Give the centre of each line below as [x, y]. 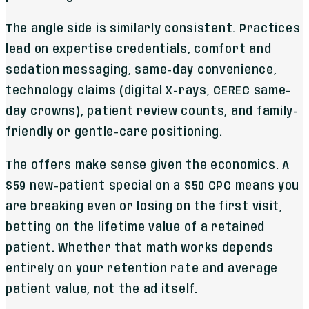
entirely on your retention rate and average [142, 269]
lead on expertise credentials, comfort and [139, 50]
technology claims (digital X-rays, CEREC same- [149, 91]
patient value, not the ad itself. [102, 290]
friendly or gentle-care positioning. [114, 133]
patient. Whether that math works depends [140, 249]
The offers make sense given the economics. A [148, 166]
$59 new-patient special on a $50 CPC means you [153, 187]
